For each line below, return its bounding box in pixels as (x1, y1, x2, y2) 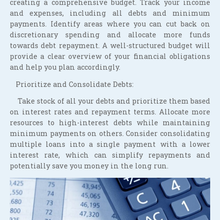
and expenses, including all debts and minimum (10, 8, 210, 18)
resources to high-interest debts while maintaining (10, 118, 210, 128)
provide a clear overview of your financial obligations (10, 51, 210, 61)
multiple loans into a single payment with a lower (10, 139, 210, 149)
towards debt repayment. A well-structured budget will (10, 40, 210, 50)
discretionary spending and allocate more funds (10, 29, 210, 39)
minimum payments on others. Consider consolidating (10, 129, 210, 138)
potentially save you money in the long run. (10, 161, 168, 171)
